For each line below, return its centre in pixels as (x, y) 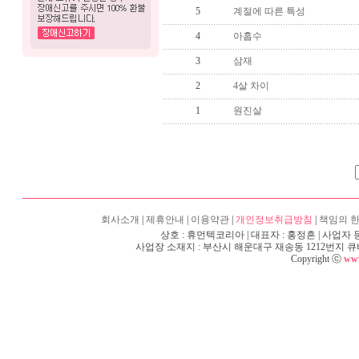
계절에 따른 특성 (269, 11)
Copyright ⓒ (317, 259)
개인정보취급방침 (274, 220)
